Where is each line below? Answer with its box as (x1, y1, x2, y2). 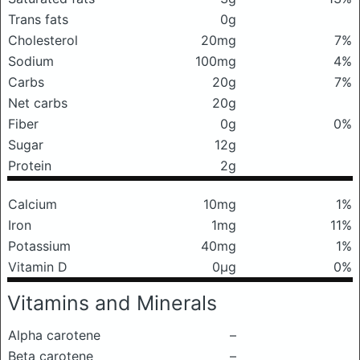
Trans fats (8, 11, 68, 27)
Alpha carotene (8, 327, 100, 343)
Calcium (8, 196, 57, 212)
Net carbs (8, 95, 67, 111)
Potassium (8, 238, 71, 254)
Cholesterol (8, 32, 78, 48)
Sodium (8, 53, 54, 69)
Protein (8, 157, 51, 174)
